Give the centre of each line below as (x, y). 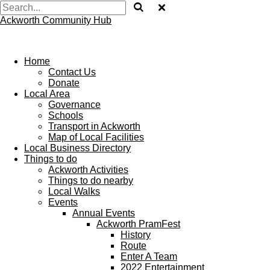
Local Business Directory (77, 148)
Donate (64, 83)
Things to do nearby (91, 181)
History (136, 235)
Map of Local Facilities (96, 137)
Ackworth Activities (88, 170)
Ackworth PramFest (138, 224)
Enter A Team (149, 256)
